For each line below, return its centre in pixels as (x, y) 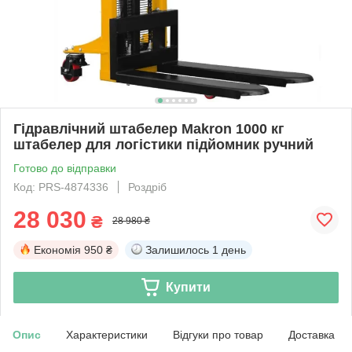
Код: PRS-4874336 (61, 187)
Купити (188, 287)
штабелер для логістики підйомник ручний (163, 144)
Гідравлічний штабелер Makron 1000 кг (149, 128)
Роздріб (147, 187)
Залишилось (177, 249)
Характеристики (107, 334)
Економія (57, 249)
